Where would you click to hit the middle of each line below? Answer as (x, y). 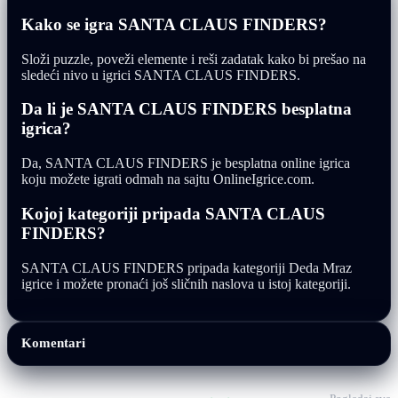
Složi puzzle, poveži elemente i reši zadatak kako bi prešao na (194, 59)
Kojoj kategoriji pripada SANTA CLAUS (173, 213)
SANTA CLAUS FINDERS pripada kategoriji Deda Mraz (187, 267)
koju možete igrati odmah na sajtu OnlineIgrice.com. (168, 179)
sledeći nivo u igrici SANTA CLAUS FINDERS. (161, 75)
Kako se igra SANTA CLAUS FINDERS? (174, 24)
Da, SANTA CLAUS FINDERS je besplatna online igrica (186, 163)
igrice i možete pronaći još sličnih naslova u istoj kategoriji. (186, 283)
